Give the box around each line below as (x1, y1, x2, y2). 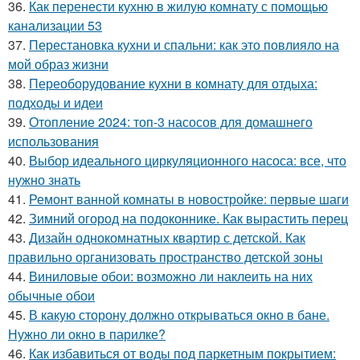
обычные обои (8, 286, 95, 305)
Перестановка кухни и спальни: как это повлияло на (29, 35, 339, 54)
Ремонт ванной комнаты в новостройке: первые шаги (29, 190, 349, 208)
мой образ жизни (8, 55, 108, 73)
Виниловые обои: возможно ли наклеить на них (29, 267, 313, 285)
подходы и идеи (8, 93, 103, 112)
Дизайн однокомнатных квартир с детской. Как (29, 228, 305, 247)
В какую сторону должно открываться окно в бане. (29, 305, 329, 324)
